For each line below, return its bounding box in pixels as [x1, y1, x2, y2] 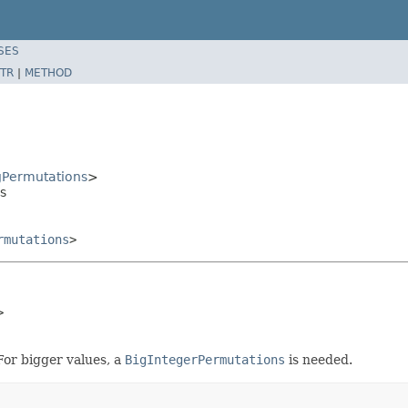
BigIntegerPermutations [125, 352, 285, 367]
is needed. [285, 352, 352, 367]
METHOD [25, 66, 72, 79]
